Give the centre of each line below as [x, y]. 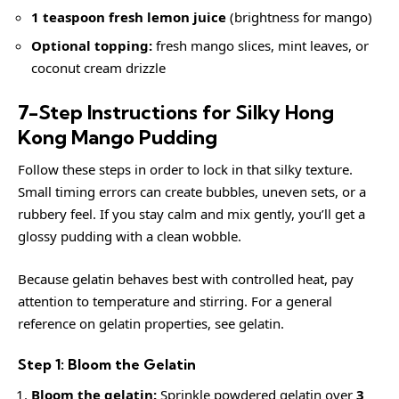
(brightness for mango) [299, 16]
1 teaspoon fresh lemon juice [129, 16]
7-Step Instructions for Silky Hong [176, 112]
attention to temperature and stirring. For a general [175, 301]
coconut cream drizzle [98, 68]
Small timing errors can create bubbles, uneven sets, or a [192, 191]
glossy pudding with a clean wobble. [130, 236]
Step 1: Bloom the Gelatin [107, 364]
